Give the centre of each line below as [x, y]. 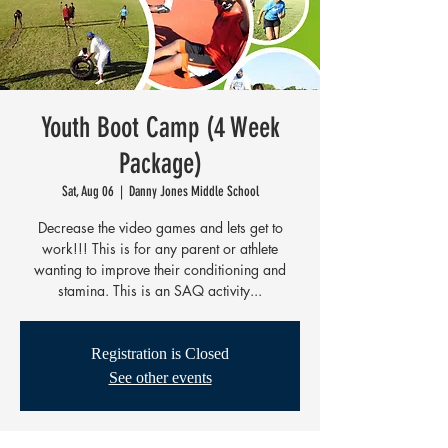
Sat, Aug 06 [87, 191]
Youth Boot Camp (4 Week [160, 127]
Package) [160, 163]
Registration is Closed [160, 353]
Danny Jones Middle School [193, 191]
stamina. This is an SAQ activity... [160, 290]
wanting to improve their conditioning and [160, 269]
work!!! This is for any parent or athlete [160, 248]
